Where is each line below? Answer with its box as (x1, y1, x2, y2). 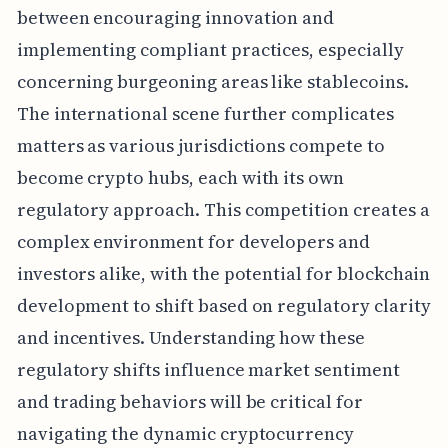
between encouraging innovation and (16, 5, 335, 31)
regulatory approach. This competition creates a (16, 197, 430, 223)
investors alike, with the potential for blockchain (16, 261, 431, 287)
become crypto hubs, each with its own (16, 165, 345, 191)
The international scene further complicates (16, 101, 394, 127)
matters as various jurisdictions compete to (16, 133, 385, 159)
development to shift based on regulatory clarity (16, 293, 431, 319)
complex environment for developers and (16, 229, 370, 255)
